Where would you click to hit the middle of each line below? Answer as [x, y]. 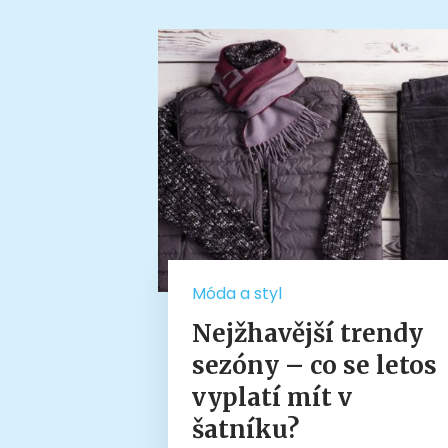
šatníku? [246, 429]
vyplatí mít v [272, 397]
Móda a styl [237, 293]
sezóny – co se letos [315, 365]
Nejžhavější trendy [308, 333]
